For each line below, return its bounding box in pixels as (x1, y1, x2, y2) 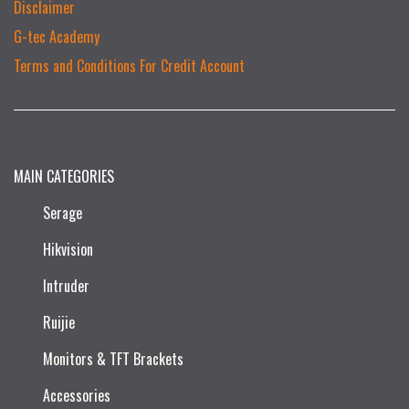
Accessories (43, 383, 110, 406)
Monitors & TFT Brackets (43, 347, 184, 370)
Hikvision (43, 237, 93, 260)
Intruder (43, 274, 89, 297)
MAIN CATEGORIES (14, 164, 114, 187)
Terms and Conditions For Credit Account (14, 54, 245, 77)
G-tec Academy (14, 25, 100, 47)
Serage (43, 201, 82, 224)
